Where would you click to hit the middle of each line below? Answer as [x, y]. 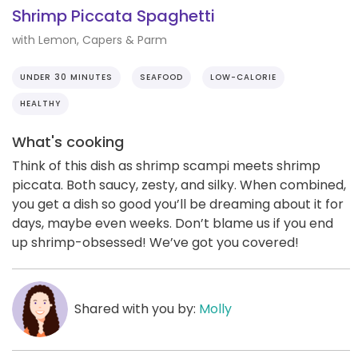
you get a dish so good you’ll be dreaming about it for [178, 204]
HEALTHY [40, 103]
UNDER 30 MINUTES [66, 77]
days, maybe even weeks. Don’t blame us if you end [173, 223]
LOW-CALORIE [243, 77]
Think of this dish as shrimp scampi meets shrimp [166, 165]
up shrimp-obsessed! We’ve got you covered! [155, 242]
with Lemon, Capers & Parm [89, 40]
